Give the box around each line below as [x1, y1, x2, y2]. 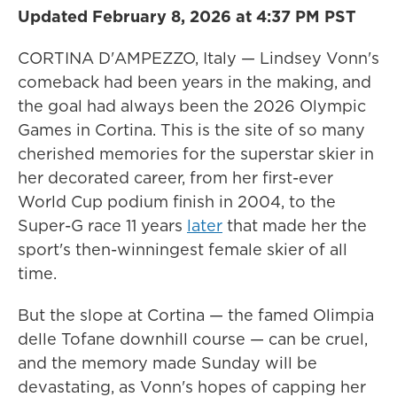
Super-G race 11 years [18, 214, 187, 237]
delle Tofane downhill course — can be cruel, [18, 328, 368, 350]
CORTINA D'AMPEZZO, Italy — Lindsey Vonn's [18, 47, 379, 69]
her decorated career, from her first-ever [18, 167, 333, 189]
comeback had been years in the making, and [18, 71, 371, 93]
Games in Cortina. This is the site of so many [18, 119, 365, 141]
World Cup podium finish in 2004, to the [18, 191, 336, 213]
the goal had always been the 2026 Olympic [18, 95, 366, 117]
